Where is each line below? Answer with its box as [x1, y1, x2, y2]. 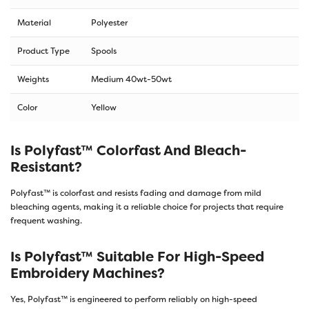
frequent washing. [10, 215, 82, 226]
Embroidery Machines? [10, 263, 165, 282]
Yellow [91, 101, 117, 113]
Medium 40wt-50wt [91, 73, 172, 85]
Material [17, 17, 51, 28]
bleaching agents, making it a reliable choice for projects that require [10, 201, 283, 212]
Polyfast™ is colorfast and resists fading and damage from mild [10, 187, 261, 199]
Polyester [91, 17, 128, 28]
